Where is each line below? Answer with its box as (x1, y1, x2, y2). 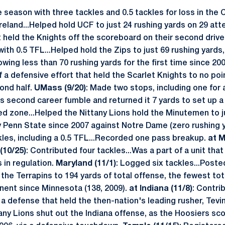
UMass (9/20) (34, 85, 86, 92)
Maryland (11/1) (56, 160, 116, 167)
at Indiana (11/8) (129, 185, 192, 192)
